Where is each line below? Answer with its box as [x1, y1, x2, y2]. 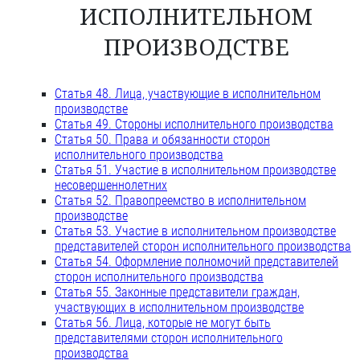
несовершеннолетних [55, 178, 167, 194]
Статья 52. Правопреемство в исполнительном [55, 193, 306, 209]
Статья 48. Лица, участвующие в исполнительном [55, 86, 321, 102]
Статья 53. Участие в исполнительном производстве [55, 223, 336, 239]
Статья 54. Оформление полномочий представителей [55, 254, 338, 270]
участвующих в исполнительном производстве [55, 300, 304, 316]
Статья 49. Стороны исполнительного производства [55, 117, 333, 133]
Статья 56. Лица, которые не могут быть [55, 315, 271, 331]
